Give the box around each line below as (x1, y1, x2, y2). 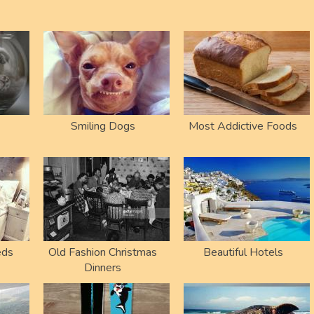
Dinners (84, 259, 121, 275)
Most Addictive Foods (189, 118, 297, 134)
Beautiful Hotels (203, 244, 283, 260)
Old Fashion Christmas (48, 244, 157, 260)
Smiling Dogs (70, 118, 135, 134)
